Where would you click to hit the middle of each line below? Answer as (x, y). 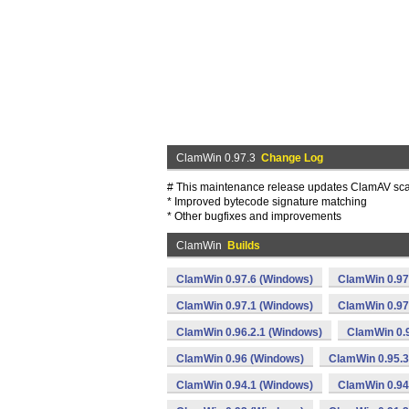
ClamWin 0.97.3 (219, 158)
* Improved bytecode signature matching (267, 202)
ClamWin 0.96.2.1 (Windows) (249, 332)
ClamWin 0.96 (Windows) (240, 359)
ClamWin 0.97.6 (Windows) (245, 279)
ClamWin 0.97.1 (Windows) (245, 306)
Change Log (292, 158)
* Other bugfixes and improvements (254, 216)
